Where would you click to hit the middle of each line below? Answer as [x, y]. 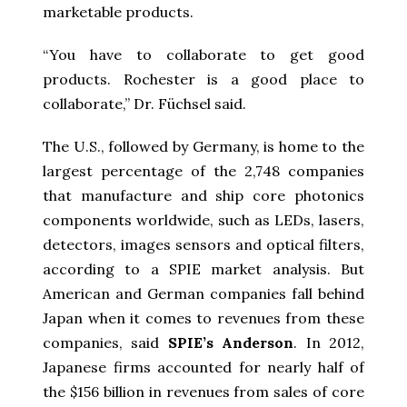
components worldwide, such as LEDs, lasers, [203, 219]
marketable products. [118, 11]
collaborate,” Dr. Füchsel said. [144, 103]
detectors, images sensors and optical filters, [203, 244]
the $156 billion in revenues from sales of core [203, 391]
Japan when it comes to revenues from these [203, 318]
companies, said [105, 342]
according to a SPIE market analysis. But [203, 268]
